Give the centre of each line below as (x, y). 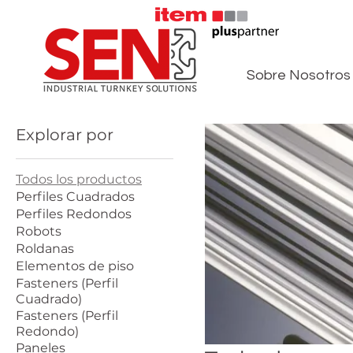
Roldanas (45, 249)
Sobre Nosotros (298, 75)
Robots (39, 231)
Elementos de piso (75, 266)
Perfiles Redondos (74, 214)
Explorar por (65, 135)
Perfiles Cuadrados (75, 197)
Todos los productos (79, 179)
